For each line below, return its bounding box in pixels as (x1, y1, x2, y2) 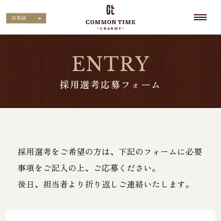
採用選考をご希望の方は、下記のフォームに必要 (17, 146, 202, 158)
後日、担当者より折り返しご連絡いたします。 (17, 178, 194, 190)
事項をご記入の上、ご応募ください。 (17, 162, 160, 174)
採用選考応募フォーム (60, 78, 161, 91)
